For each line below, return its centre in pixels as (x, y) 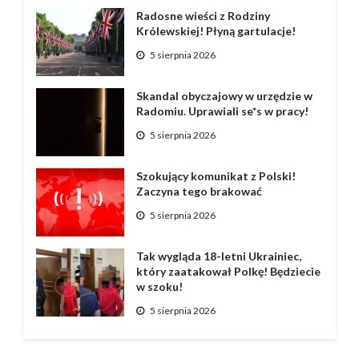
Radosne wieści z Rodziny (203, 15)
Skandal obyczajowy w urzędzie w (224, 95)
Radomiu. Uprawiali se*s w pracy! (222, 111)
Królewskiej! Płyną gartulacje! (216, 30)
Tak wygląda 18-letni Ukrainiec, (218, 256)
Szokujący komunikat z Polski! (216, 175)
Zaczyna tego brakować (199, 191)
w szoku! (159, 286)
